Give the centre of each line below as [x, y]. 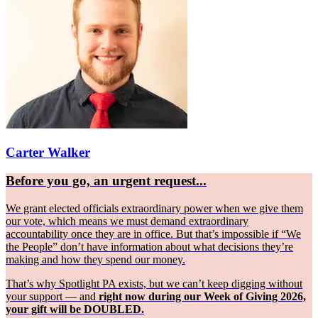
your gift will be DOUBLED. [75, 309]
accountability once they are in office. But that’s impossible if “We [153, 234]
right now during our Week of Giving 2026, [202, 296]
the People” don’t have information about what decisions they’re [149, 246]
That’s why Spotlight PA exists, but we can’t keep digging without [154, 283]
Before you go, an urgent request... [106, 181]
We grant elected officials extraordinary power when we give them [154, 208]
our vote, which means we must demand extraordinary [127, 221]
